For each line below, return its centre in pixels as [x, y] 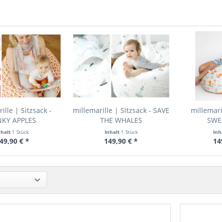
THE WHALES [121, 120]
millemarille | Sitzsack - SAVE [121, 110]
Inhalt [112, 132]
